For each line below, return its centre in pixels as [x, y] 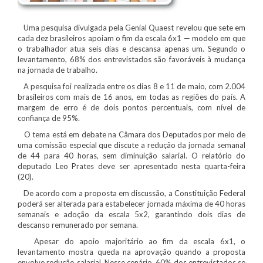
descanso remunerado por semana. [78, 225]
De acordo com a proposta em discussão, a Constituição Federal [131, 193]
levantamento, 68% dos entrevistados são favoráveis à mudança [131, 59]
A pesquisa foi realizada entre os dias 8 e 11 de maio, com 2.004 [131, 86]
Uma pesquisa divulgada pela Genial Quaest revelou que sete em [131, 27]
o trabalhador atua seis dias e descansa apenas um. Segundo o [131, 48]
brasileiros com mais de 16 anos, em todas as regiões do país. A [131, 97]
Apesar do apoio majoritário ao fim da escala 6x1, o [131, 241]
